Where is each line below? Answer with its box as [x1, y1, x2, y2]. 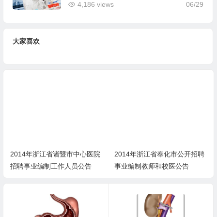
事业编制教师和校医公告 [114, 162, 189, 170]
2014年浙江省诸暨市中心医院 [10, 150, 100, 158]
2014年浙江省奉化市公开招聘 [114, 150, 205, 158]
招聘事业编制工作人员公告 [10, 162, 92, 170]
